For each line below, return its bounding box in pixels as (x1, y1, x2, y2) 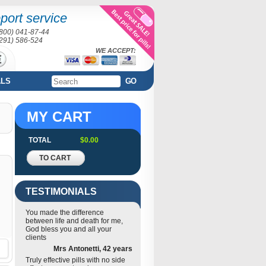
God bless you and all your (26, 225, 112, 233)
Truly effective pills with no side (26, 256, 125, 264)
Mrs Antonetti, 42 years (53, 245, 132, 253)
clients (26, 233, 46, 242)
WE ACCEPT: (96, 47, 136, 54)
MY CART (27, 109, 91, 125)
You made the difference (26, 208, 104, 217)
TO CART (39, 154, 71, 162)
